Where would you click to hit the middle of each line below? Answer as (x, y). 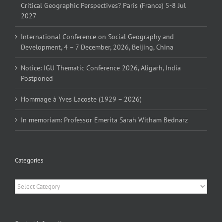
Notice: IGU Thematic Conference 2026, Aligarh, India (101, 68)
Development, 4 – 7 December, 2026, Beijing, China (97, 47)
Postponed (37, 78)
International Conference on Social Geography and (97, 36)
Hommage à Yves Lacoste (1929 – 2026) (81, 99)
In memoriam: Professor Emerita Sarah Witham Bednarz (104, 120)
